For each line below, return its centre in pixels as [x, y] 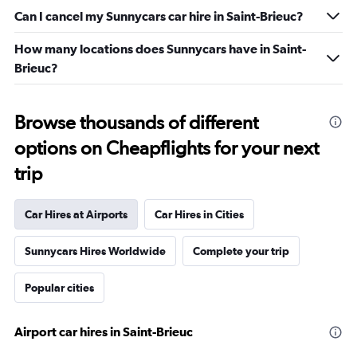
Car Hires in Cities [199, 214]
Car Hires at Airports [76, 214]
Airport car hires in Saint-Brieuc [104, 331]
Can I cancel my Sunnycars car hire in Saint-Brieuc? [159, 16]
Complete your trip [241, 251]
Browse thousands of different [136, 122]
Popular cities [59, 288]
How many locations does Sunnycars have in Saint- [160, 49]
